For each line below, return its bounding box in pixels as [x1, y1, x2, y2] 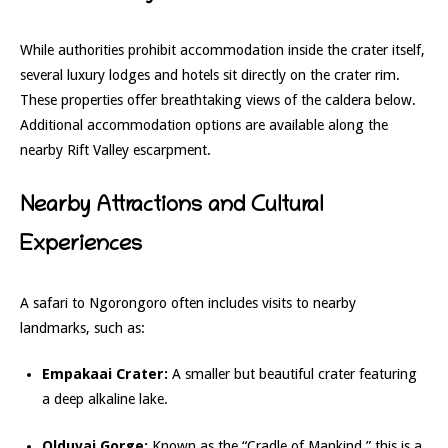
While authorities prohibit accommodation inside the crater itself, [20, 41, 425, 58]
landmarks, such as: [20, 319, 145, 336]
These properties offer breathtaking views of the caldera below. [20, 91, 416, 108]
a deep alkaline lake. [41, 391, 168, 408]
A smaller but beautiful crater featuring [167, 366, 417, 383]
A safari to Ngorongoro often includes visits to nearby [20, 294, 356, 311]
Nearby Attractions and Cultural [20, 194, 323, 219]
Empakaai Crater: [41, 366, 168, 383]
